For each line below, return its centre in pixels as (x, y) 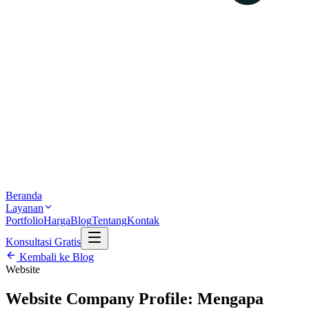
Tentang (109, 220)
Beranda (24, 196)
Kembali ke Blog (55, 257)
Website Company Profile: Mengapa (134, 298)
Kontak (143, 220)
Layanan (24, 208)
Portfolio (24, 220)
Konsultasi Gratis (43, 242)
